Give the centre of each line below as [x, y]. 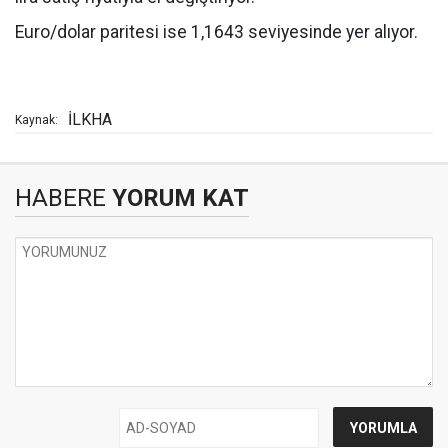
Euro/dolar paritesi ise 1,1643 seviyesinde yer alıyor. [216, 32]
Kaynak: [36, 120]
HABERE [60, 198]
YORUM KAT [177, 198]
